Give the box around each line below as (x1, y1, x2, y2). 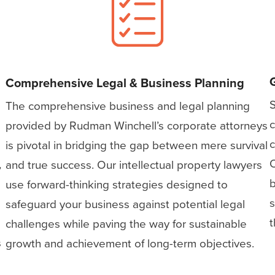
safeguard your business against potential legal (6, 195, 246, 213)
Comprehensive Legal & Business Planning (6, 73, 245, 92)
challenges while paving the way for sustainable (6, 214, 247, 233)
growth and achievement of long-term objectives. (6, 234, 255, 252)
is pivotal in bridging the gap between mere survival (6, 136, 268, 154)
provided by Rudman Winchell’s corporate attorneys (6, 116, 268, 134)
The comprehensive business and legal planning (6, 96, 250, 115)
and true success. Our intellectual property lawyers (6, 155, 263, 174)
